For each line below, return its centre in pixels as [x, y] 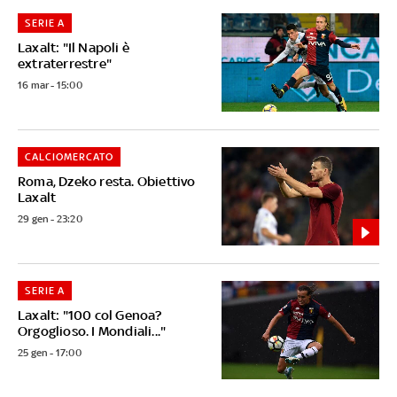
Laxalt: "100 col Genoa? [90, 315]
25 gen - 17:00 [50, 353]
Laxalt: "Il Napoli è [74, 47]
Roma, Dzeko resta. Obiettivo [107, 181]
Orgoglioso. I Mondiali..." [92, 331]
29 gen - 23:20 [50, 218]
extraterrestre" [65, 63]
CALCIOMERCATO [69, 156]
